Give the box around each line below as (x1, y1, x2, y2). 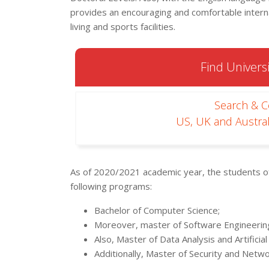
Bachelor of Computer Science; (94, 204, 220, 216)
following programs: (70, 180, 154, 192)
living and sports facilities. (70, 20, 178, 32)
